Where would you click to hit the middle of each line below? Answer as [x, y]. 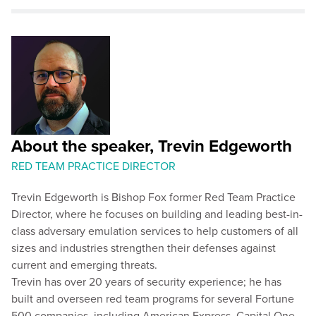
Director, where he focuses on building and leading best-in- [157, 213]
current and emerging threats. [84, 264]
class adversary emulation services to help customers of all [155, 230]
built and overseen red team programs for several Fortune [153, 298]
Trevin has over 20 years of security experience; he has [146, 281]
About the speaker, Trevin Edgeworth [152, 145]
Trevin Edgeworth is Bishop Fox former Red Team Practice [153, 196]
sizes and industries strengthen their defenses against [144, 247]
